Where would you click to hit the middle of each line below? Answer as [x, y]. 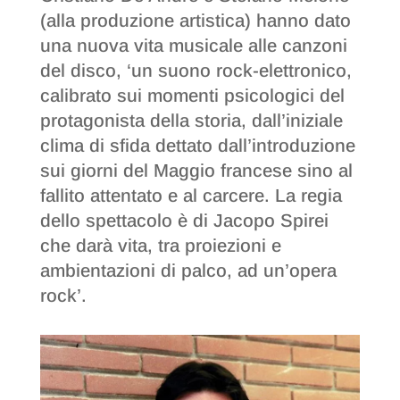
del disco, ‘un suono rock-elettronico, [196, 71]
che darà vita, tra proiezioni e [160, 246]
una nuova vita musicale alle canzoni [193, 46]
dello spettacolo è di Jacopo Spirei [184, 221]
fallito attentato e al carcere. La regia [191, 196]
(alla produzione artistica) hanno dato [195, 21]
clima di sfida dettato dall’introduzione [197, 146]
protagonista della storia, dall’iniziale [191, 121]
